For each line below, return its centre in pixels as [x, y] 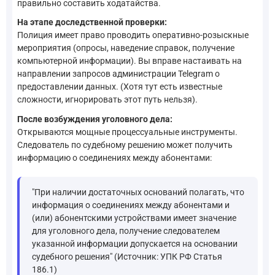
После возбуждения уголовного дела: [95, 119]
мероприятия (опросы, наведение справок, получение [126, 48]
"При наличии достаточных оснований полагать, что [138, 192]
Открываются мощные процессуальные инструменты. [127, 132]
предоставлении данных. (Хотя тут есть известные [120, 87]
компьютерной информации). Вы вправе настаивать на [130, 61]
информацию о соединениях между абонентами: [114, 157]
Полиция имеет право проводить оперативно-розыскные [133, 35]
